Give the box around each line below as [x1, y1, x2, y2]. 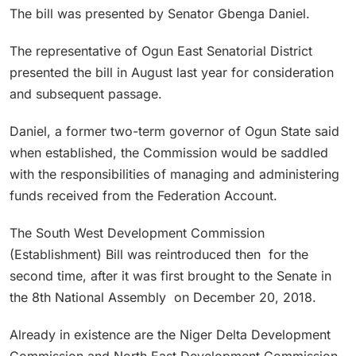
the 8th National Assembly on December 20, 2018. [10, 288, 316, 305]
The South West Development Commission [10, 224, 265, 241]
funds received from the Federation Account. [10, 187, 277, 203]
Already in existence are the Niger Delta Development [10, 326, 331, 342]
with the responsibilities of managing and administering [10, 165, 339, 182]
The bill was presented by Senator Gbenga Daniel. [10, 5, 310, 21]
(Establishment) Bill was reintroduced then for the [10, 246, 308, 262]
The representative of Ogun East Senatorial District [10, 42, 312, 59]
